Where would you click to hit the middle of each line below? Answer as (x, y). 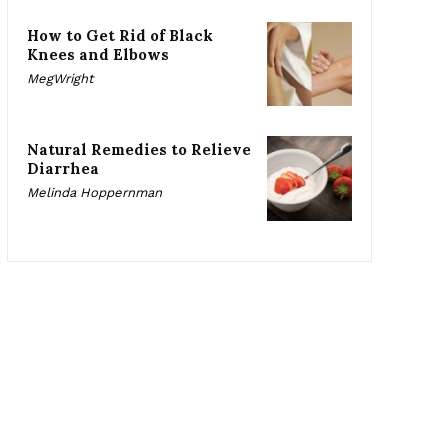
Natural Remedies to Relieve (138, 150)
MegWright (59, 78)
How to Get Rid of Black (119, 35)
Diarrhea (62, 169)
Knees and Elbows (97, 54)
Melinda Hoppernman (94, 193)
